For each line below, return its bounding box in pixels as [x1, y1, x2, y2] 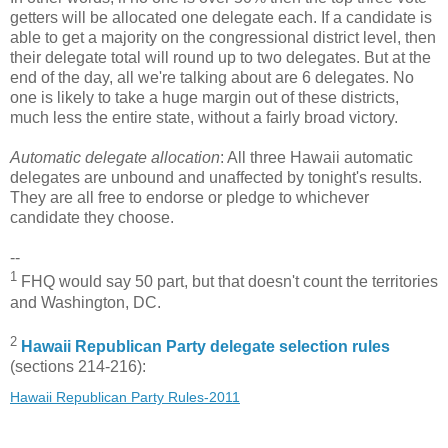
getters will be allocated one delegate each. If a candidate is [10, 9, 432, 27]
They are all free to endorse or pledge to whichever [10, 189, 369, 207]
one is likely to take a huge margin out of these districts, [10, 89, 399, 107]
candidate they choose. [10, 209, 174, 227]
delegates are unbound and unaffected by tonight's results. [10, 169, 422, 187]
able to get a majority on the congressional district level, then [10, 29, 436, 47]
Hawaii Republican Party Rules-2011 [10, 388, 240, 405]
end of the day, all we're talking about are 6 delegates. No [10, 69, 414, 87]
